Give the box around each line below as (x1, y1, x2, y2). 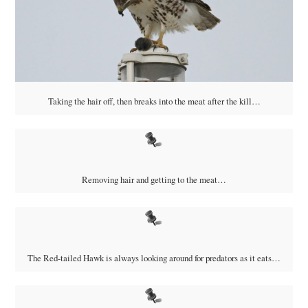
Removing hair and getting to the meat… (82, 173, 226, 186)
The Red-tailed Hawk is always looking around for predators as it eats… (27, 251, 280, 264)
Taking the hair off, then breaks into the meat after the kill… (47, 94, 261, 107)
